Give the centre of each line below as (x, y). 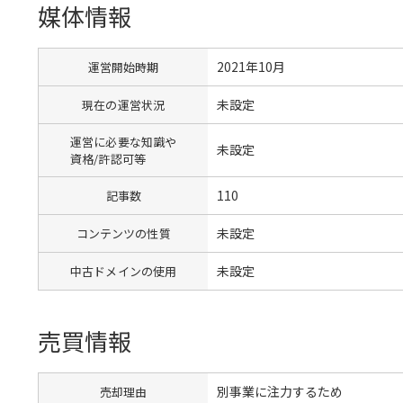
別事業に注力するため (280, 391)
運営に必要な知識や (124, 141)
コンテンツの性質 (123, 233)
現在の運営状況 (124, 104)
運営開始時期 (123, 67)
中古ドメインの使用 (124, 271)
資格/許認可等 (108, 158)
